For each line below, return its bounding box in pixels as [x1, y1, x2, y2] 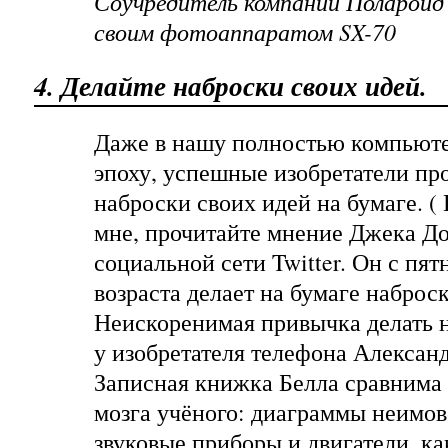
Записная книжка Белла [94, 366, 339, 398]
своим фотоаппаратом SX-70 [94, 16, 396, 47]
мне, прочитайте [94, 216, 267, 248]
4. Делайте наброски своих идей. [34, 67, 427, 105]
